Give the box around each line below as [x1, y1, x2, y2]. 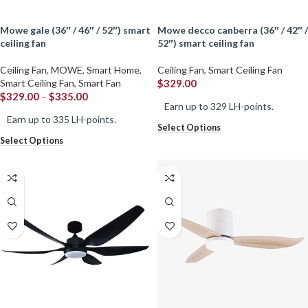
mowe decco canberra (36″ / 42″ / [157, 24, 166, 36]
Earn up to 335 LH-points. [7, 113, 116, 126]
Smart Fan [78, 77, 121, 89]
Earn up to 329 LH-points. [164, 100, 274, 113]
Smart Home [87, 64, 140, 76]
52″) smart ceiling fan [157, 37, 254, 49]
